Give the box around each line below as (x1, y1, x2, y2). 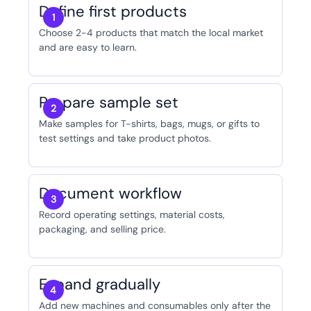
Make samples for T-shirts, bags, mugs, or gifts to (38, 117, 260, 131)
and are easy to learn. (38, 41, 137, 54)
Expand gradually (38, 274, 160, 295)
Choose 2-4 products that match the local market (38, 26, 263, 40)
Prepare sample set (38, 92, 178, 113)
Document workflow (38, 183, 182, 204)
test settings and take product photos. (38, 132, 211, 145)
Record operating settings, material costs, (38, 208, 225, 221)
